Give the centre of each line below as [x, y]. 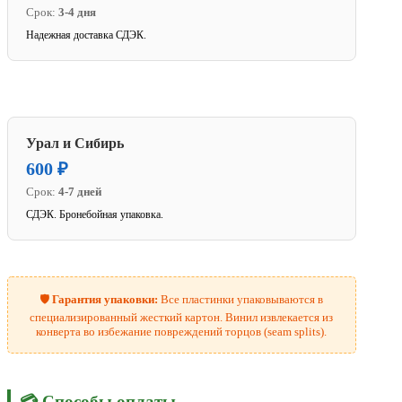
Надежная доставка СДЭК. [86, 35]
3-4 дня [77, 13]
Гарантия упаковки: [105, 300]
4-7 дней [80, 192]
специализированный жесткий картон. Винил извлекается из [182, 318]
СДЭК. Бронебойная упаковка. [95, 215]
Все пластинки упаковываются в [241, 300]
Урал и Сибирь [75, 144]
